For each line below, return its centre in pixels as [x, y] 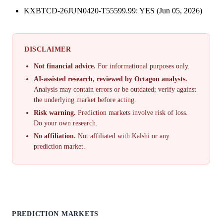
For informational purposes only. [143, 66]
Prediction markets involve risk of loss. [132, 112]
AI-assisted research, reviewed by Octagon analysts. [111, 79]
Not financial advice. [65, 66]
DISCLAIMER [48, 49]
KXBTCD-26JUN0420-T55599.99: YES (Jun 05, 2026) [113, 11]
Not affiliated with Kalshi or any [123, 136]
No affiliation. [55, 136]
